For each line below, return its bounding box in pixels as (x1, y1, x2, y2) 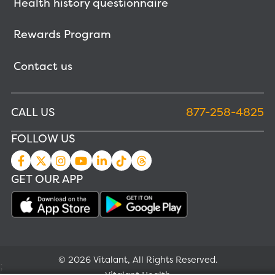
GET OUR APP (11, 171, 83, 187)
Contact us (13, 58, 72, 74)
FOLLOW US (11, 131, 75, 147)
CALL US (11, 104, 55, 120)
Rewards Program (13, 26, 111, 42)
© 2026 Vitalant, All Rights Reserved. (58, 253, 217, 266)
